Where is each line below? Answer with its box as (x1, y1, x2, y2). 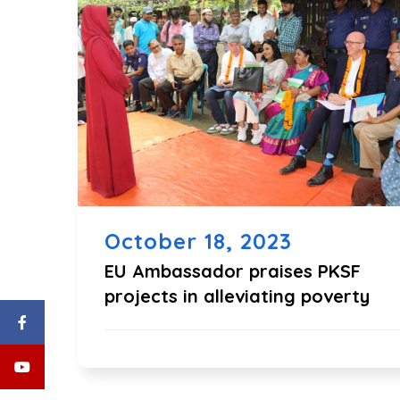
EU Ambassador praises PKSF (104, 260, 361, 282)
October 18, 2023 (104, 228, 292, 254)
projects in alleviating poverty (104, 285, 370, 307)
